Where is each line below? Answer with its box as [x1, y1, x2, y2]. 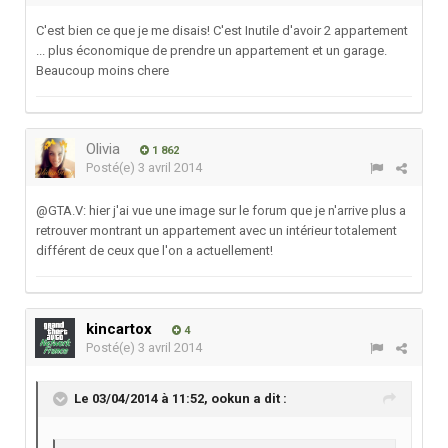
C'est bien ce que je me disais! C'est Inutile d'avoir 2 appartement [36, 23, 408, 39]
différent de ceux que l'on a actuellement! [36, 243, 273, 259]
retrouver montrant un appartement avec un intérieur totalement [36, 223, 397, 239]
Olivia [86, 140, 120, 159]
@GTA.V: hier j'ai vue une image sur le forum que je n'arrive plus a [36, 203, 406, 219]
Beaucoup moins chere [36, 63, 169, 79]
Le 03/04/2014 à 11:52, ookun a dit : [74, 391, 287, 407]
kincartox [86, 320, 152, 339]
